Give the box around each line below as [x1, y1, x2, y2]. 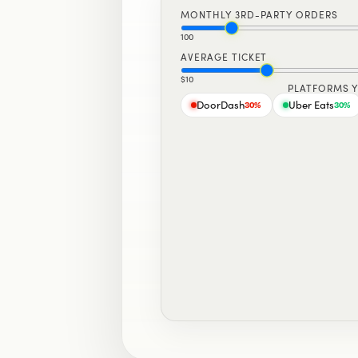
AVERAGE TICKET [181, 50, 268, 63]
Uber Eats [288, 97, 334, 112]
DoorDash [197, 97, 245, 112]
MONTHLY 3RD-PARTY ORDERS [181, 7, 339, 21]
